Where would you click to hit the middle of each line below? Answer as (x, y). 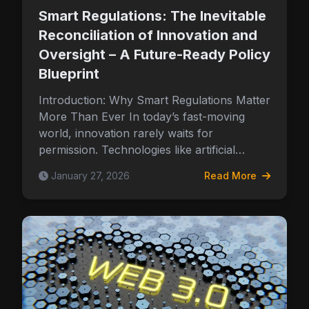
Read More (232, 176)
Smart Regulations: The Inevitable (152, 16)
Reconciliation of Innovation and (148, 35)
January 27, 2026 (90, 176)
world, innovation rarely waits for (126, 133)
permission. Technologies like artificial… (142, 150)
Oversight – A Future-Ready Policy (154, 54)
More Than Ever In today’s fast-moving (142, 117)
